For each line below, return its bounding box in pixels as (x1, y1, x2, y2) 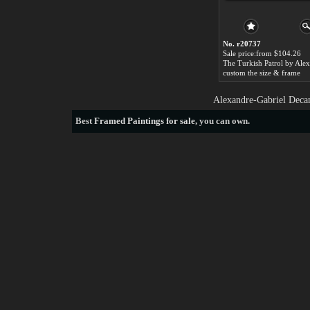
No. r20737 (223, 39, 261, 48)
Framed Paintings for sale (94, 116, 195, 126)
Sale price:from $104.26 (223, 49, 301, 57)
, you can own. (195, 116, 250, 126)
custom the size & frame (223, 69, 300, 77)
